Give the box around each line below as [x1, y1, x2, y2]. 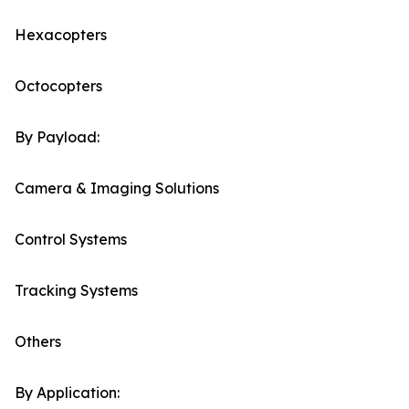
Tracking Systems [15, 281, 138, 300]
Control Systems [15, 230, 127, 249]
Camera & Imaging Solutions [15, 179, 219, 198]
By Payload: [15, 128, 100, 147]
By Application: [15, 383, 120, 403]
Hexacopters [15, 26, 107, 45]
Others [15, 332, 61, 351]
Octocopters [15, 77, 102, 96]
